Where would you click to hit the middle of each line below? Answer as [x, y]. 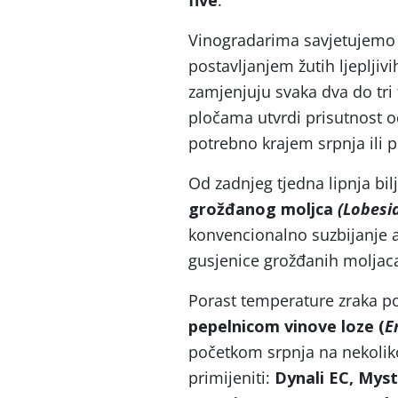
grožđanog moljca [263, 209]
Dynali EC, [312, 378]
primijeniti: [229, 378]
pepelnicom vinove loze [283, 326]
